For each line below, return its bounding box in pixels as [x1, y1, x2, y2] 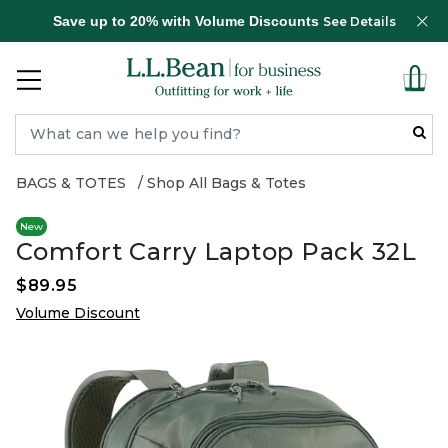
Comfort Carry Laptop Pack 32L [16, 237, 417, 266]
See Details [322, 14, 396, 29]
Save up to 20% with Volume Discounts [52, 13, 323, 29]
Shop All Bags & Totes [147, 174, 306, 192]
